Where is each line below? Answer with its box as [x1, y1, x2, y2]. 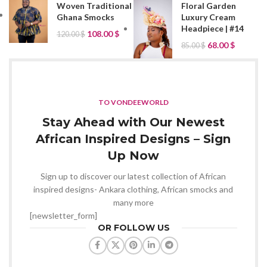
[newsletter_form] [30, 210, 97, 221]
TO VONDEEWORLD [98, 97, 169, 107]
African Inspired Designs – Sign [36, 131, 231, 146]
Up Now [107, 148, 160, 163]
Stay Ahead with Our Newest [42, 114, 225, 129]
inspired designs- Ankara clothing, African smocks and [33, 184, 234, 194]
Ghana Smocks [57, 12, 114, 23]
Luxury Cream [181, 12, 235, 23]
